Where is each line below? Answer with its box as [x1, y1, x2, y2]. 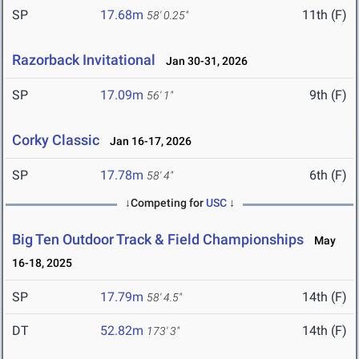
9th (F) [309, 87, 347, 103]
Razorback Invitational [12, 51, 155, 69]
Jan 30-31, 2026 [159, 54, 248, 68]
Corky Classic [12, 131, 99, 149]
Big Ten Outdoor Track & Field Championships [12, 231, 304, 248]
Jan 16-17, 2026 [103, 135, 192, 148]
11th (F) [302, 7, 347, 23]
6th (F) [309, 167, 347, 184]
